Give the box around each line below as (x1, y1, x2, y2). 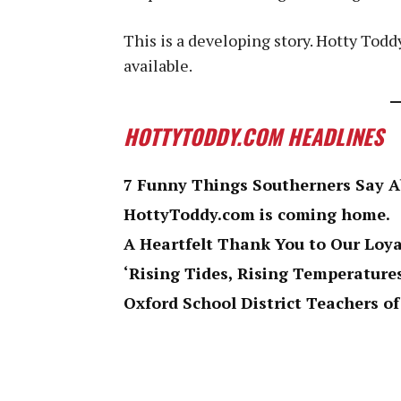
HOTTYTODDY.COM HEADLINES (124, 119, 383, 152)
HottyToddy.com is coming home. (124, 202, 390, 225)
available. (124, 54, 192, 76)
